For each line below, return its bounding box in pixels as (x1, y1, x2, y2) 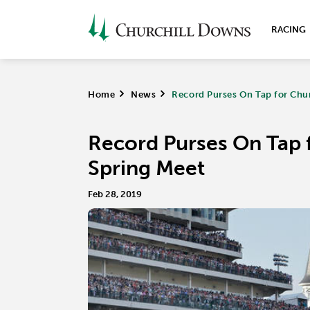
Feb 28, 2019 (88, 189, 142, 199)
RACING (271, 24, 306, 35)
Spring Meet (88, 156, 205, 181)
